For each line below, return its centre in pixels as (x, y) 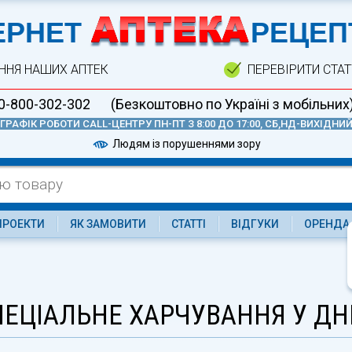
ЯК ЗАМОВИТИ (108, 224)
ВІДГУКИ (255, 224)
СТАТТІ (188, 224)
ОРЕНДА (326, 224)
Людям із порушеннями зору (185, 143)
